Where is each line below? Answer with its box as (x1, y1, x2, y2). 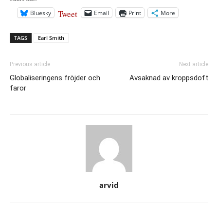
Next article (179, 61, 208, 68)
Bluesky (30, 8, 51, 17)
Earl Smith (38, 34, 64, 41)
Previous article (10, 61, 50, 68)
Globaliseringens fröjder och (10, 73, 100, 82)
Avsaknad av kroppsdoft (129, 73, 208, 82)
